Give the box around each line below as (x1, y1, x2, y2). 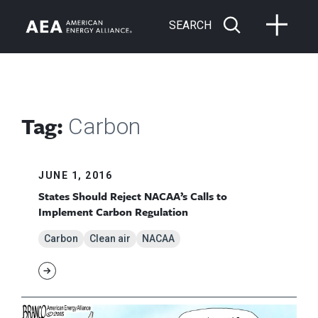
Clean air (89, 233, 131, 245)
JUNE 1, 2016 (38, 170, 112, 182)
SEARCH (169, 18, 212, 32)
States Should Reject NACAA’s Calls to (38, 188, 227, 204)
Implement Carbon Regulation (38, 204, 188, 220)
